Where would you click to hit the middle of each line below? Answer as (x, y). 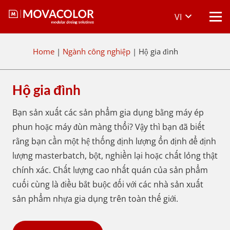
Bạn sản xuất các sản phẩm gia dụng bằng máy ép (108, 113)
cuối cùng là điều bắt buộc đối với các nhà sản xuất (108, 185)
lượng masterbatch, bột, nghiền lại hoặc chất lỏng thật (115, 156)
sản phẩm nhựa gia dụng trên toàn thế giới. (95, 199)
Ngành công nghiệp (97, 51)
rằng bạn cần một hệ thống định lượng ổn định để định (114, 141)
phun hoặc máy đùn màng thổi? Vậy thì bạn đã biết (109, 127)
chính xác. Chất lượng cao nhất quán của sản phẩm (110, 170)
